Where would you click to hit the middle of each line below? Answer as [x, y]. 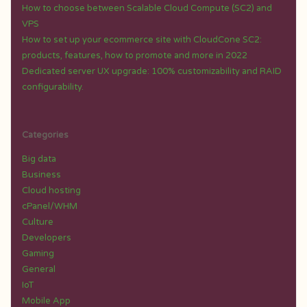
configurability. [52, 87]
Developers [46, 238]
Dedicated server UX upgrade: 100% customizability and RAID [151, 71]
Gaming [38, 254]
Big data [39, 159]
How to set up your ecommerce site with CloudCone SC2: [142, 39]
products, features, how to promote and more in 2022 [134, 55]
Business [41, 175]
